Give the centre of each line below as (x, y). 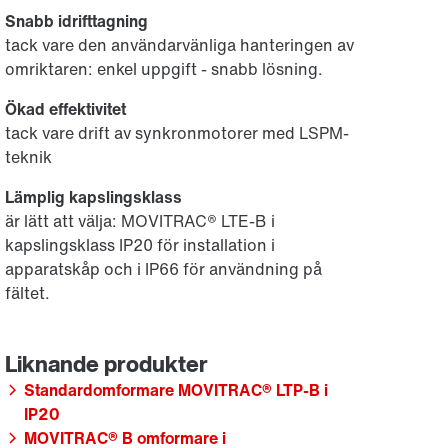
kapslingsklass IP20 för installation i (140, 245)
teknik (29, 157)
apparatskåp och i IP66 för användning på (164, 269)
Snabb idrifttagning (77, 21)
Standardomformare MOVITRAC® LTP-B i (176, 390)
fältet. (28, 293)
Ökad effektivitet (66, 109)
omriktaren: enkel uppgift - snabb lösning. (164, 69)
